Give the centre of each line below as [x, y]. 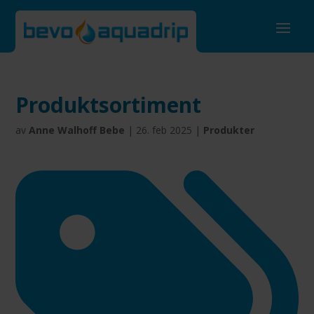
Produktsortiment [109, 105]
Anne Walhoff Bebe [77, 130]
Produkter [229, 130]
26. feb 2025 [164, 130]
